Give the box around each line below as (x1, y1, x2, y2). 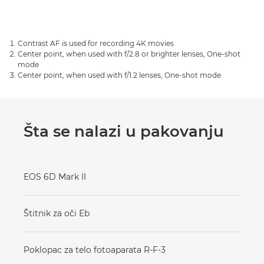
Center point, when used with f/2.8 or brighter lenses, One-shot (18, 49, 240, 59)
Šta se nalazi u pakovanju (24, 122, 224, 141)
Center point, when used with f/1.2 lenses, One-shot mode (18, 71, 221, 80)
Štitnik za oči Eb (24, 208, 90, 219)
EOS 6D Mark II (24, 171, 86, 183)
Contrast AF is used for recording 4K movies (18, 39, 174, 48)
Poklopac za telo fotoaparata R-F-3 (24, 245, 166, 256)
